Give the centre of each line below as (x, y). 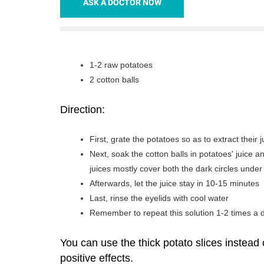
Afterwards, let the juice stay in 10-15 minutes (174, 183)
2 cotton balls (114, 80)
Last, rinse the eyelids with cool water (159, 198)
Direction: (82, 110)
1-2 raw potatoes (121, 65)
